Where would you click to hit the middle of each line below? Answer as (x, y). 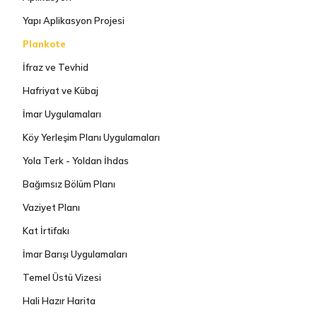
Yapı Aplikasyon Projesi (74, 21)
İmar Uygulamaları (62, 114)
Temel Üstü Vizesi (62, 277)
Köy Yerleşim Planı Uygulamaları (92, 137)
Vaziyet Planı (52, 207)
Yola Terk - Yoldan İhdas (76, 161)
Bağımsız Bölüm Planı (69, 184)
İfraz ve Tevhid (56, 67)
